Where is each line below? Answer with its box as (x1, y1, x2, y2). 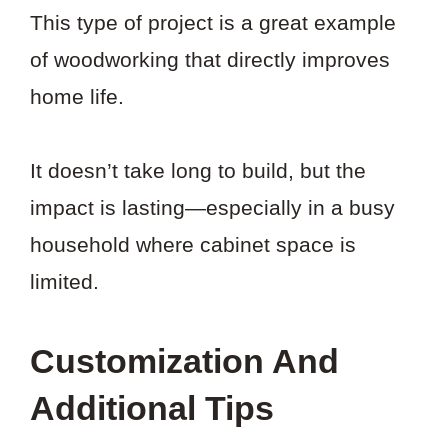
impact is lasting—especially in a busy (30, 196, 395, 220)
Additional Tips (30, 389, 274, 428)
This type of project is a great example (30, 10, 396, 34)
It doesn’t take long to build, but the (30, 159, 366, 183)
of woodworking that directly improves (30, 47, 390, 71)
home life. (30, 84, 124, 108)
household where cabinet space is (30, 233, 356, 257)
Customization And (30, 342, 339, 381)
